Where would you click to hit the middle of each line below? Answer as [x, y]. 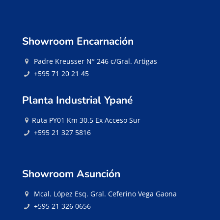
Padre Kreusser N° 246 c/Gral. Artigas [95, 61]
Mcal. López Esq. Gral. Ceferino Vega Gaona [105, 194]
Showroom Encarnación [78, 41]
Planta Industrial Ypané [77, 100]
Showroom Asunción [71, 174]
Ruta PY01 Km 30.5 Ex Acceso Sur [86, 120]
